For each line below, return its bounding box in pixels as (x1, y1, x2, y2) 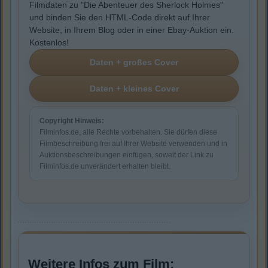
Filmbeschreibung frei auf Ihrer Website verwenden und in (39, 139, 227, 148)
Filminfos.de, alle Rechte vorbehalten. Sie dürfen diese (39, 128, 217, 137)
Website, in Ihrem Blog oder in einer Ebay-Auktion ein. (29, 25, 234, 35)
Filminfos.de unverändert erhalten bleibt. (39, 162, 170, 171)
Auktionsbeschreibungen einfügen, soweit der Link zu (39, 151, 214, 160)
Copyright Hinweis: (39, 117, 104, 126)
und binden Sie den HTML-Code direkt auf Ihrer (29, 13, 210, 23)
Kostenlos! (29, 38, 69, 48)
